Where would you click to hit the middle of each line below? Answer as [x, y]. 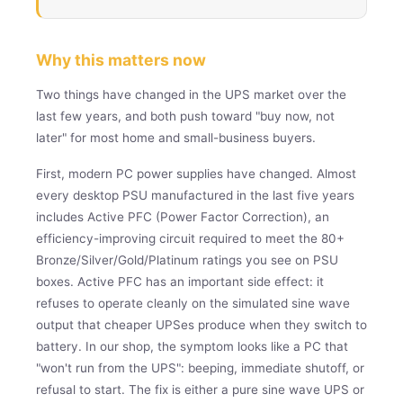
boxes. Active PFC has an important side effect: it [180, 281]
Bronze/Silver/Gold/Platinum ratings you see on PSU [187, 260]
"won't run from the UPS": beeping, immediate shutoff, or [200, 367]
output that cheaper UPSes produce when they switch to [201, 324]
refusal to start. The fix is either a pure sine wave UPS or [200, 389]
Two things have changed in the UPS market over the [191, 94]
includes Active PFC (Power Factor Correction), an [183, 216]
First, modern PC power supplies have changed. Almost [196, 173]
